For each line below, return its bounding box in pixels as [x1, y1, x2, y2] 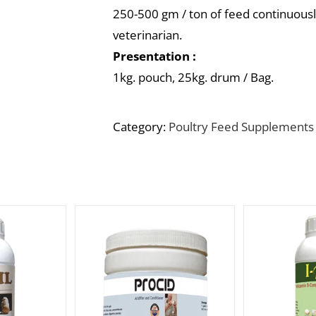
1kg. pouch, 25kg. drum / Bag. [112, 69, 274, 85]
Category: [112, 119, 169, 135]
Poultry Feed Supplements [168, 119, 314, 135]
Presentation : [112, 48, 196, 64]
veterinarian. [112, 27, 182, 43]
